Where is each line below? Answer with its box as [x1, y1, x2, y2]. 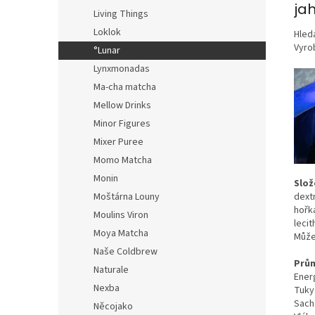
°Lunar [94, 44, 120, 58]
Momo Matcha [94, 153, 152, 167]
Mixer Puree [94, 135, 143, 149]
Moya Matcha [94, 226, 148, 240]
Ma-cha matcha [94, 80, 156, 94]
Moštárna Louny [94, 190, 160, 204]
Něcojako [94, 300, 133, 314]
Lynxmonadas [94, 62, 150, 76]
